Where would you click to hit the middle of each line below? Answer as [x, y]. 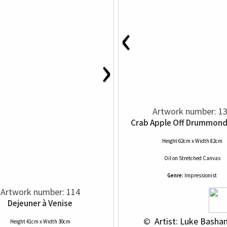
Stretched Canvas [199, 158]
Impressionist [201, 175]
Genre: [175, 175]
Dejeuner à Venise [40, 203]
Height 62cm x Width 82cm [192, 141]
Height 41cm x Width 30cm [40, 221]
